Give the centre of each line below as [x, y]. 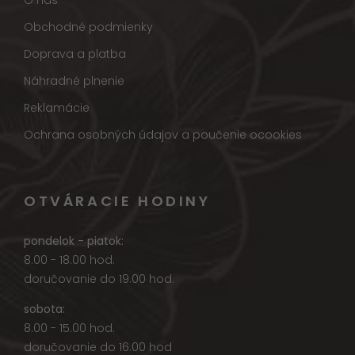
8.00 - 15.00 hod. [69, 328]
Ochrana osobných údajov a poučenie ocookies [163, 135]
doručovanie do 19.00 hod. [99, 279]
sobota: [44, 309]
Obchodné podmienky [88, 27]
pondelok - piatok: [74, 241]
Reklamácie [57, 108]
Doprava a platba [75, 54]
